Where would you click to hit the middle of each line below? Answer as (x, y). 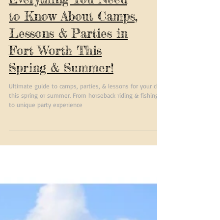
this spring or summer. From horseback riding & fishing (84, 115)
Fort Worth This (55, 70)
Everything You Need (68, 19)
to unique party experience (46, 124)
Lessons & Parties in (68, 53)
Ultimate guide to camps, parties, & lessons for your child (87, 106)
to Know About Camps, (73, 36)
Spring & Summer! (61, 88)
